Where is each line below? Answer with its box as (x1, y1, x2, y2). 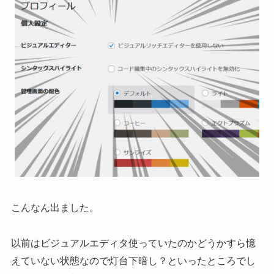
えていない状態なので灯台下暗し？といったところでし (10, 255, 256, 266)
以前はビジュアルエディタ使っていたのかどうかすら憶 (10, 237, 256, 248)
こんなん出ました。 (10, 202, 99, 213)
